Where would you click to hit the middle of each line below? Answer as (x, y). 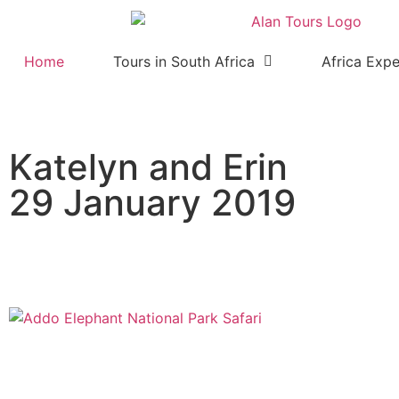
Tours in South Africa (184, 61)
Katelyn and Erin (148, 167)
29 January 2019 (152, 202)
